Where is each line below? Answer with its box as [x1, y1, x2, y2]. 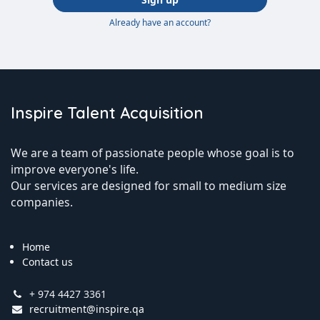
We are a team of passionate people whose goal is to [11, 144, 294, 161]
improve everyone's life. [11, 161, 139, 177]
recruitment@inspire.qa [29, 301, 144, 316]
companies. [11, 194, 73, 210]
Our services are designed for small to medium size [11, 177, 286, 194]
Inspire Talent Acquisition [11, 102, 204, 122]
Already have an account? [109, 16, 211, 29]
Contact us [22, 254, 73, 269]
